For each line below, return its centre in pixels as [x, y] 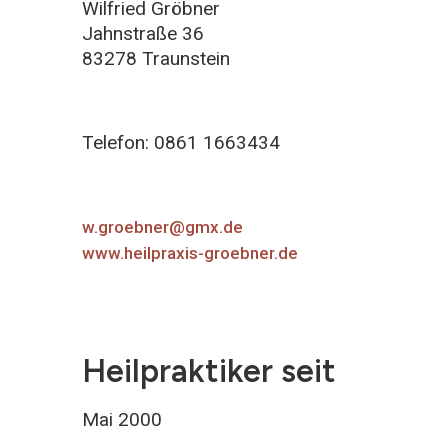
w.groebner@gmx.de [162, 226]
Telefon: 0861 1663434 [181, 142]
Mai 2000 [122, 419]
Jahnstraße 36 [143, 33]
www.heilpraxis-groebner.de [190, 252]
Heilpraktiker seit [209, 370]
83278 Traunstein [156, 58]
